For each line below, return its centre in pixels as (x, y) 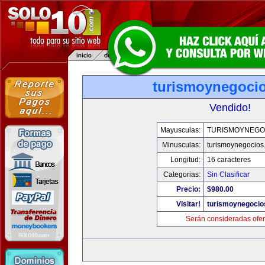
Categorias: (182, 174)
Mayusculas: (180, 130)
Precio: (188, 189)
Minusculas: (181, 145)
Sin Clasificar (228, 174)
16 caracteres (229, 160)
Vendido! (230, 108)
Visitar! (188, 204)
